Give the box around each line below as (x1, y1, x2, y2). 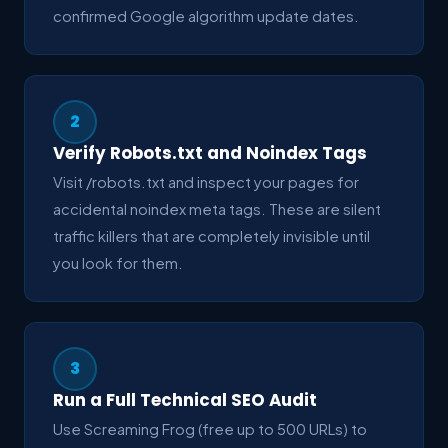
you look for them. (53, 253, 183, 272)
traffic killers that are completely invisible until (53, 226, 370, 245)
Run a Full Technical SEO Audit (53, 387, 317, 412)
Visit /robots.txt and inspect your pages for (53, 172, 359, 191)
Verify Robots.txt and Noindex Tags (53, 140, 367, 165)
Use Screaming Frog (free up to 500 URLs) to (53, 419, 367, 438)
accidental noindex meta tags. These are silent (53, 199, 381, 218)
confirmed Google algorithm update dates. (53, 6, 359, 25)
